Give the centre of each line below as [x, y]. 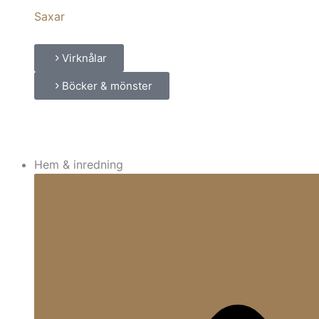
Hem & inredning [79, 164]
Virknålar [84, 58]
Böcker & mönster [107, 86]
